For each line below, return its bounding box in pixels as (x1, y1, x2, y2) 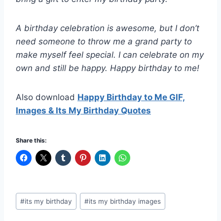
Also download (16, 92, 77, 103)
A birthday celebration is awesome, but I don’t (16, 23, 199, 34)
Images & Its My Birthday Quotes (16, 106, 151, 116)
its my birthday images (89, 197, 161, 205)
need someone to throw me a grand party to (16, 37, 192, 47)
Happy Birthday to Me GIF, (77, 92, 185, 103)
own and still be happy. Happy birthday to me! (16, 63, 199, 74)
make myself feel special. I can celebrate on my (16, 50, 204, 60)
